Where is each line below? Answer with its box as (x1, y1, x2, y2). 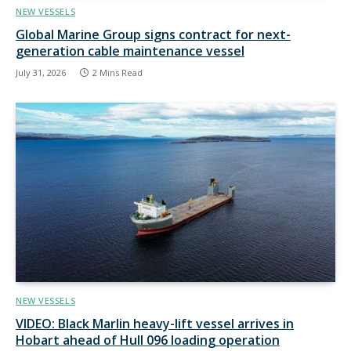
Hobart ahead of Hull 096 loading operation (16, 331, 280, 349)
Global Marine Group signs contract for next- (16, 25, 291, 43)
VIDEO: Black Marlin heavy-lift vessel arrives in (16, 315, 294, 333)
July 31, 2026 (16, 66, 66, 78)
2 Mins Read (92, 66, 143, 78)
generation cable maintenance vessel (16, 42, 244, 60)
